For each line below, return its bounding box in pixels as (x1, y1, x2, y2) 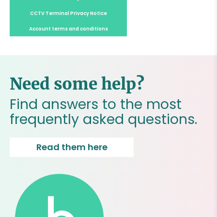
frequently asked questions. (10, 109, 198, 129)
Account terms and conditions (29, 25, 108, 32)
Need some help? (10, 74, 145, 94)
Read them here (36, 140, 108, 153)
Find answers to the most (10, 94, 182, 114)
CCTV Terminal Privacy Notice (30, 10, 107, 16)
